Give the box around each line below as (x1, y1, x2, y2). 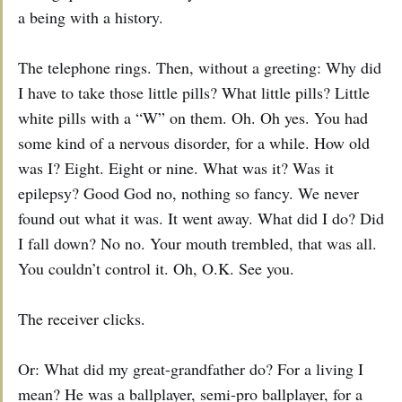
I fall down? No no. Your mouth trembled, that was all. (18, 232, 377, 255)
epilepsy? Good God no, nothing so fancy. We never (18, 182, 359, 205)
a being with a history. (18, 6, 163, 29)
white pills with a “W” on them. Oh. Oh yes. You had (18, 107, 368, 129)
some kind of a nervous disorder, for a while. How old (18, 132, 370, 154)
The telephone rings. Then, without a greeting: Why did (18, 57, 381, 79)
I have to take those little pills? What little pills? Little (18, 82, 370, 104)
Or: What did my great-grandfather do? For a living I (18, 358, 363, 380)
